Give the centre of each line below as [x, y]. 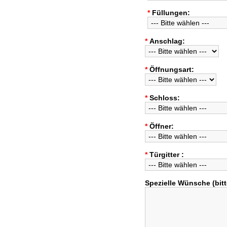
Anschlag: [167, 41]
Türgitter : [167, 155]
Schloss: [165, 98]
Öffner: [162, 126]
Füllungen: [171, 13]
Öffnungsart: [172, 69]
